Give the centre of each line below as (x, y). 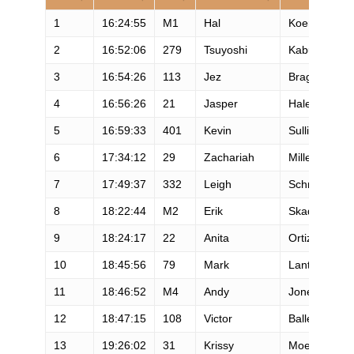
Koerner (308, 23)
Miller (301, 157)
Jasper (220, 103)
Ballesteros (316, 318)
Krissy (218, 345)
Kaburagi (311, 49)
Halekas (308, 103)
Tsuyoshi (225, 49)
